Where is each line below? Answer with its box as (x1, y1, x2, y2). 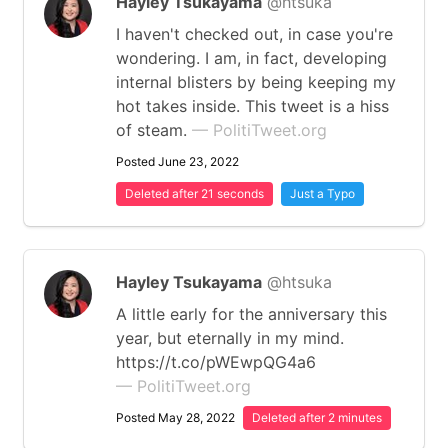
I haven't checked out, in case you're (116, 24, 393, 44)
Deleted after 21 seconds (125, 186, 264, 201)
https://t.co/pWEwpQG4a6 (116, 352, 316, 372)
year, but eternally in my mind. (116, 328, 344, 348)
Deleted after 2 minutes (252, 410, 382, 425)
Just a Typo (290, 186, 355, 201)
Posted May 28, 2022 (116, 410, 235, 425)
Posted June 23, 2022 (116, 154, 239, 169)
